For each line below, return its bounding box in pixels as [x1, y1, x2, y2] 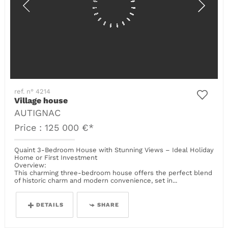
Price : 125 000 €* [14, 123, 94, 133]
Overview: [14, 161, 47, 169]
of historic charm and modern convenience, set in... [14, 177, 178, 185]
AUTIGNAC [14, 108, 61, 119]
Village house [14, 96, 68, 106]
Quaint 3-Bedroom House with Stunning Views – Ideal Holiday [14, 146, 214, 154]
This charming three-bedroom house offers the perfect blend [14, 169, 213, 177]
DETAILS [36, 202, 64, 209]
